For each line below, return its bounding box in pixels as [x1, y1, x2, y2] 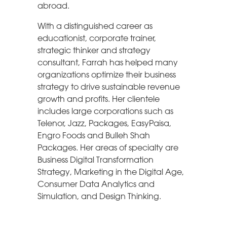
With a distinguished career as [37, 21, 153, 31]
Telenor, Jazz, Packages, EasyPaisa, [37, 119, 171, 129]
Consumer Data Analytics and [37, 179, 155, 190]
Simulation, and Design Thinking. [37, 192, 161, 202]
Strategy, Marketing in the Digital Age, [37, 167, 184, 177]
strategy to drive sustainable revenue [37, 82, 180, 92]
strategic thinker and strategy [37, 46, 150, 56]
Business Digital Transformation [37, 155, 154, 165]
